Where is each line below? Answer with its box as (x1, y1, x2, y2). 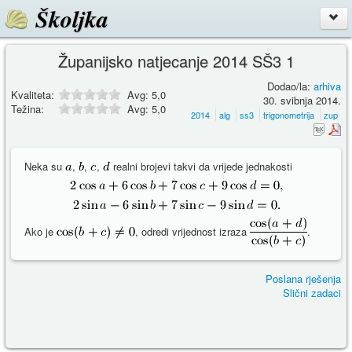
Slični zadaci (283, 285, 341, 301)
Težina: (11, 101, 44, 116)
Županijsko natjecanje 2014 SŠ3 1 (57, 49, 295, 72)
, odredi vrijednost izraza (135, 224, 250, 240)
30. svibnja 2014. (263, 92, 341, 108)
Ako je (24, 224, 57, 240)
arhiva (313, 78, 341, 93)
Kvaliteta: (11, 87, 54, 102)
